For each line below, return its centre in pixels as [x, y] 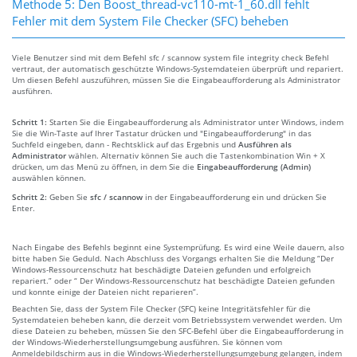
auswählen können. [49, 177]
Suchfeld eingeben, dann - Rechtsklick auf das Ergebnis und [125, 144]
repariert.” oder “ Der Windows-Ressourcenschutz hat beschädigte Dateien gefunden [173, 280]
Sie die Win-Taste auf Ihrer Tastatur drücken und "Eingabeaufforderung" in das [162, 133]
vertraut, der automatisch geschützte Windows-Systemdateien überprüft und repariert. [178, 68]
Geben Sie [70, 196]
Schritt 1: [31, 122]
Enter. [24, 208]
